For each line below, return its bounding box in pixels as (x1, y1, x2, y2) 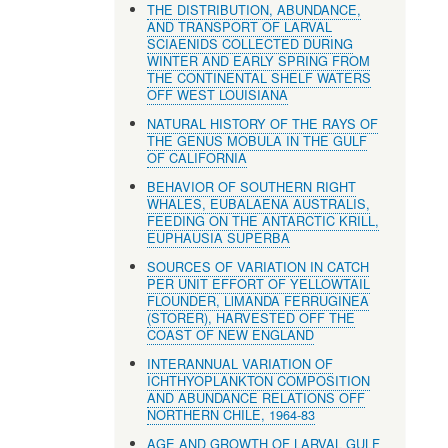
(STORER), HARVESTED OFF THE (147, 307, 356, 327)
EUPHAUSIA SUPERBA (147, 227, 291, 247)
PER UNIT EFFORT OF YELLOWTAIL (147, 273, 371, 293)
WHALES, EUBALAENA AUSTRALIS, (147, 193, 371, 213)
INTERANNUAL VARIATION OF (147, 353, 334, 373)
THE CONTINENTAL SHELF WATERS (147, 67, 372, 87)
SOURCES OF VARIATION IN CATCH (147, 256, 370, 276)
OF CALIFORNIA (147, 147, 248, 167)
